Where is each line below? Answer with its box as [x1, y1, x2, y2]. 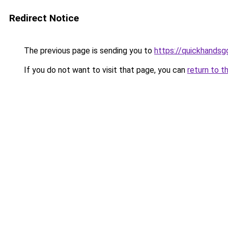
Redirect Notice [9, 12, 79, 24]
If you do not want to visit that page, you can [22, 65, 187, 75]
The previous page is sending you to [22, 46, 154, 55]
